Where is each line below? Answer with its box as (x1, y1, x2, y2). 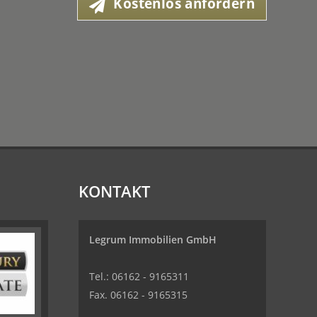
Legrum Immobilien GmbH (88, 233, 217, 246)
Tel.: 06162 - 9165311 (88, 270, 189, 283)
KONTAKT (78, 180, 150, 202)
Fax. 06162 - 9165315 (88, 288, 188, 301)
